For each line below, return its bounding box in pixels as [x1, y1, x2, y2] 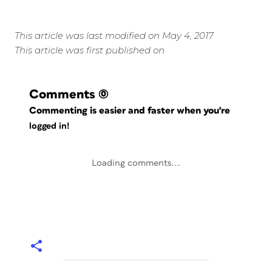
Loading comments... [92, 158, 180, 168]
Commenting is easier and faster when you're [29, 106, 233, 115]
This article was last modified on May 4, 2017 [15, 30, 214, 41]
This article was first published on [15, 44, 165, 56]
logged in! [29, 121, 69, 131]
